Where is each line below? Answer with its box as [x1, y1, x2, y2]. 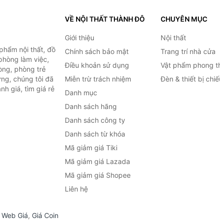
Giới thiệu [64, 33, 94, 42]
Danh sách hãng [64, 102, 117, 110]
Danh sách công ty [64, 116, 125, 124]
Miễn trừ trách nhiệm [64, 75, 131, 83]
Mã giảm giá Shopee [64, 171, 131, 179]
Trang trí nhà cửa [160, 47, 216, 55]
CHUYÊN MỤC [160, 15, 207, 23]
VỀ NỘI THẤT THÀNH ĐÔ [64, 15, 145, 23]
